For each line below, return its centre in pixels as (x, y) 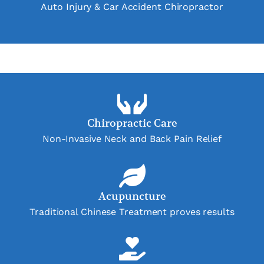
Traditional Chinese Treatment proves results (132, 212)
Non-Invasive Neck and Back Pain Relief (132, 139)
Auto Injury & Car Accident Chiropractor (132, 7)
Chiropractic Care (132, 123)
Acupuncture (132, 196)
